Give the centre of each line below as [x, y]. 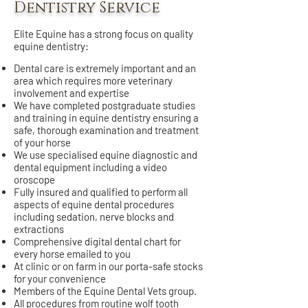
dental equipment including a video [90, 167]
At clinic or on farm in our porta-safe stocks [108, 266]
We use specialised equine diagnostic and [106, 155]
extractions [39, 229]
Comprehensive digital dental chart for [97, 242]
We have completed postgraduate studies [104, 106]
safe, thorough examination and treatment [106, 130]
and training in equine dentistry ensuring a [106, 118]
